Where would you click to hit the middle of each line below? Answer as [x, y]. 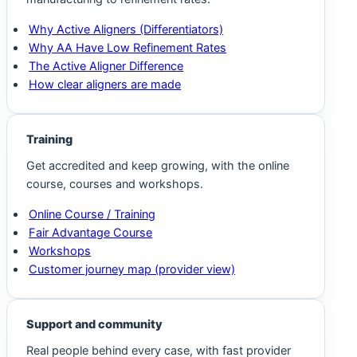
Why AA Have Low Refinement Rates [128, 47]
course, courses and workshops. [115, 184]
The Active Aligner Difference [106, 66]
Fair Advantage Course [91, 232]
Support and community [94, 324]
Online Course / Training [92, 214]
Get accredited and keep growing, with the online [158, 166]
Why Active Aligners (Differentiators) [126, 29]
